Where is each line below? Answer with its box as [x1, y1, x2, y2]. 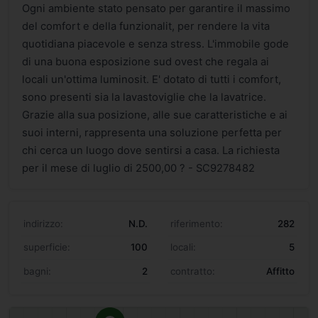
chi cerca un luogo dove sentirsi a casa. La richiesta [22, 143, 280, 157]
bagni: [23, 265, 51, 277]
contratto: [170, 265, 215, 277]
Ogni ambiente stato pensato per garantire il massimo [22, 1, 290, 15]
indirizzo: [23, 218, 63, 230]
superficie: [23, 241, 70, 253]
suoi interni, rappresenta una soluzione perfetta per [22, 126, 282, 139]
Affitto [266, 265, 295, 277]
